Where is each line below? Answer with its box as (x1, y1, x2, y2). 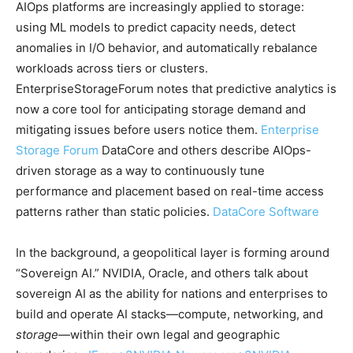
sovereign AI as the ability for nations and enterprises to (16, 286, 328, 302)
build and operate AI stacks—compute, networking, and (16, 307, 323, 322)
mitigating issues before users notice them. (16, 122, 261, 138)
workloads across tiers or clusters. (16, 61, 208, 76)
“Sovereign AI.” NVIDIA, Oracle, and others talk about (16, 266, 308, 281)
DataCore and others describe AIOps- (98, 143, 311, 158)
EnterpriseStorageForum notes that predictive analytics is (16, 81, 336, 97)
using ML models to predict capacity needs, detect (16, 20, 295, 35)
